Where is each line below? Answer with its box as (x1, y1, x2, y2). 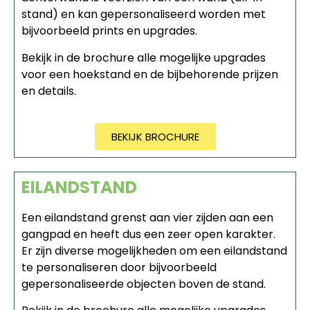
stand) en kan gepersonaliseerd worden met (21, 6, 266, 23)
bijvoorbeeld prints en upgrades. (21, 23, 197, 39)
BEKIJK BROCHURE (111, 129, 199, 144)
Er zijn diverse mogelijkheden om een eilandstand (21, 242, 287, 259)
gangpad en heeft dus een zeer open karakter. (21, 226, 275, 242)
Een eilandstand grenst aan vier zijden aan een (21, 209, 273, 226)
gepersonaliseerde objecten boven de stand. (21, 275, 266, 292)
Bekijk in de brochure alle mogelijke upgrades (21, 49, 266, 66)
